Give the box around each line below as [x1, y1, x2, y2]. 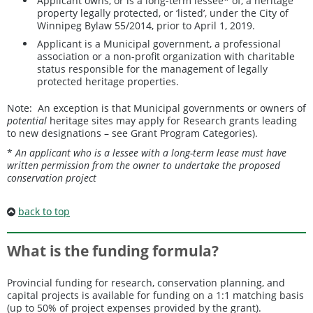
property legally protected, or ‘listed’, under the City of [37, 6, 289, 20]
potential [7, 113, 47, 127]
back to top [18, 204, 70, 218]
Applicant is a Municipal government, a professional [37, 36, 281, 50]
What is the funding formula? [7, 241, 219, 261]
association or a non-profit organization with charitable [37, 49, 295, 63]
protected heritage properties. [37, 74, 179, 88]
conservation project [7, 170, 96, 184]
